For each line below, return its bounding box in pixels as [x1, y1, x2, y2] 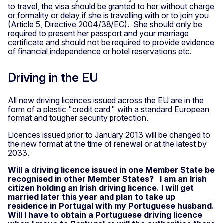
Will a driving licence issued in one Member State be [8, 164, 215, 175]
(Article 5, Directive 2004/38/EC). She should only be [8, 19, 202, 29]
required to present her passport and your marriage [8, 28, 189, 38]
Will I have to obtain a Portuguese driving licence [8, 209, 202, 220]
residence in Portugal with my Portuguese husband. [8, 200, 214, 211]
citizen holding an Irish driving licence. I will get [8, 182, 194, 193]
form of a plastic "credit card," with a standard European [8, 104, 209, 114]
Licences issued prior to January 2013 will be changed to [8, 129, 210, 140]
